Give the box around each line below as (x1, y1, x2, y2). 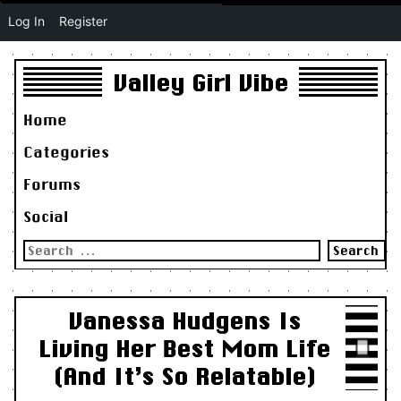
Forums (22, 175, 81, 192)
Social (22, 207, 68, 225)
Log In (8, 13, 45, 29)
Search (21, 238, 65, 253)
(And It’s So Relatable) (54, 363, 315, 389)
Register (59, 13, 107, 29)
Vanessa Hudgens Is (68, 307, 301, 334)
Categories (22, 142, 109, 160)
